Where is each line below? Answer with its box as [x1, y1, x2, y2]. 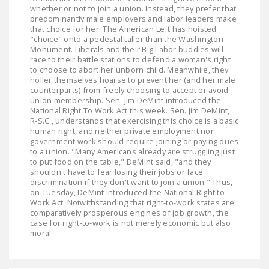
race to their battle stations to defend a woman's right [30, 53, 231, 65]
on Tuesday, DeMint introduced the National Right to [30, 186, 225, 198]
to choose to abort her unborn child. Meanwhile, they [30, 64, 228, 75]
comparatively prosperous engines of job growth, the [30, 207, 229, 218]
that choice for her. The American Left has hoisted [30, 23, 217, 34]
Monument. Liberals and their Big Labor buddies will [30, 43, 223, 55]
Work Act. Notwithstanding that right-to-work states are [30, 196, 234, 208]
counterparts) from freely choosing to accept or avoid [30, 84, 229, 95]
